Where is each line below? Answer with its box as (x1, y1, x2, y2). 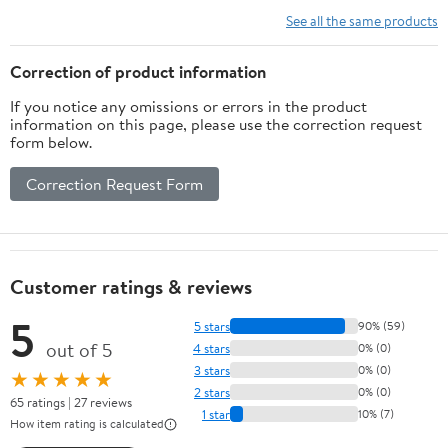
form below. (10, 131, 92, 154)
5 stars (194, 316, 230, 335)
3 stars (194, 360, 230, 379)
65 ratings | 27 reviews (10, 393, 132, 412)
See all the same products (286, 11, 438, 31)
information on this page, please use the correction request (10, 113, 422, 136)
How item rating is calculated (10, 415, 164, 433)
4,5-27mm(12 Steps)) (263, 7, 407, 30)
